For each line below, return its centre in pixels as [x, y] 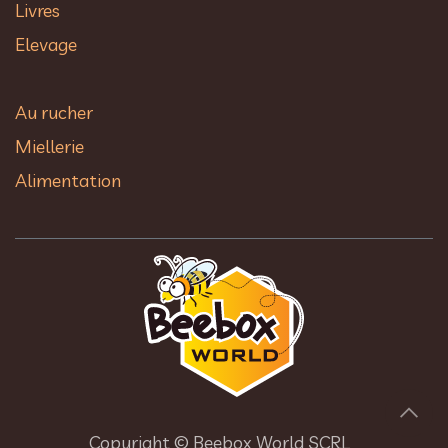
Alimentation [68, 180]
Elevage [46, 44]
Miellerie [49, 146]
